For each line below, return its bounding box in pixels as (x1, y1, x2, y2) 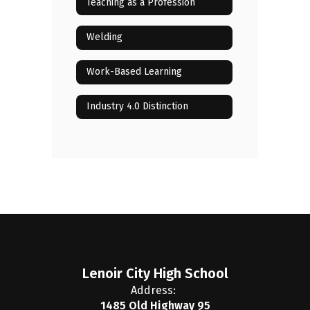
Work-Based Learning (86, 66, 182, 78)
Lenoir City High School (82, 264, 228, 282)
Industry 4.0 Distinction (86, 100, 188, 113)
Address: (131, 283, 176, 297)
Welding (86, 31, 122, 44)
